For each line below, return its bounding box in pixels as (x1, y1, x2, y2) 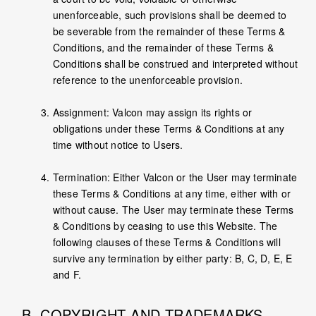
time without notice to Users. (52, 138, 183, 152)
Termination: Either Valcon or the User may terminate (52, 170, 298, 185)
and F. (52, 267, 81, 282)
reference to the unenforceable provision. (52, 73, 243, 87)
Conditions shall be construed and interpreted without (52, 56, 298, 71)
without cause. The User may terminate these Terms (52, 202, 294, 217)
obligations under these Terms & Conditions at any (52, 121, 285, 136)
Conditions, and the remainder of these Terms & (52, 40, 274, 55)
